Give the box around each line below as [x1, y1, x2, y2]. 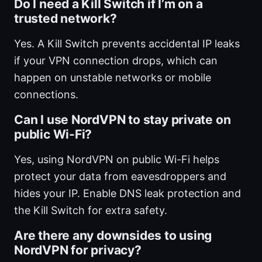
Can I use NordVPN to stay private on [14, 112, 231, 127]
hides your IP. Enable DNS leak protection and [14, 187, 241, 200]
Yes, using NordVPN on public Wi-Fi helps [14, 153, 219, 166]
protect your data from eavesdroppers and [14, 170, 226, 183]
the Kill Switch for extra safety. [14, 204, 167, 217]
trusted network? [14, 11, 117, 26]
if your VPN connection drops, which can [14, 54, 218, 67]
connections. [14, 88, 78, 101]
